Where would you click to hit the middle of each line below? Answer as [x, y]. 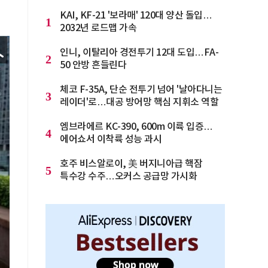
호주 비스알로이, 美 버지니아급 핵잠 [131, 164]
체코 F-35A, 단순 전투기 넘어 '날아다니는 [141, 90]
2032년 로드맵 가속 [98, 28]
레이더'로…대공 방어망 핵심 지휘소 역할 [139, 102]
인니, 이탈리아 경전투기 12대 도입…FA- [139, 53]
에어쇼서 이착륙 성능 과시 [111, 139]
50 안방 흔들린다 [93, 65]
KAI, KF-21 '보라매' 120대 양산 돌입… [136, 16]
